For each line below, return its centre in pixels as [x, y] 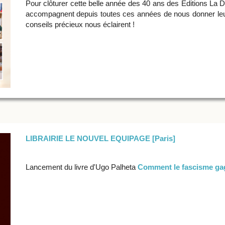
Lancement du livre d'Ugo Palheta [81, 167]
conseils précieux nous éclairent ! [80, 24]
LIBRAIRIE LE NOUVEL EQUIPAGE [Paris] [100, 138]
